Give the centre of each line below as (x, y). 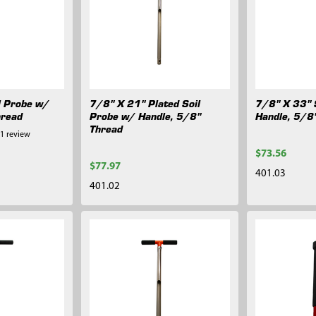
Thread (107, 129)
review (18, 135)
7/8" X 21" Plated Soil (145, 103)
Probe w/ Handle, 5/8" (146, 116)
